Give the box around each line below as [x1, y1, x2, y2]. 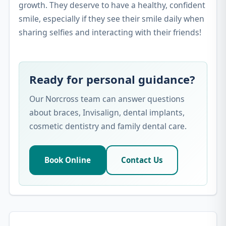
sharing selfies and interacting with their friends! [19, 26, 201, 38]
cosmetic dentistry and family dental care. [29, 120, 187, 132]
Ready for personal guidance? [29, 71, 195, 87]
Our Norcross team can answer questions [29, 93, 185, 104]
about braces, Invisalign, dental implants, [29, 106, 185, 118]
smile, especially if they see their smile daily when [19, 13, 204, 24]
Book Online [44, 154, 91, 165]
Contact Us [121, 154, 163, 165]
